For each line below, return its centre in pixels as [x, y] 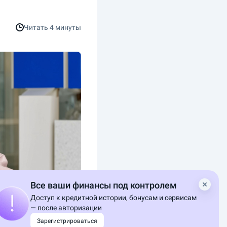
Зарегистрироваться [67, 221]
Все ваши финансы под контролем [104, 185]
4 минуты [65, 27]
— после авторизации [66, 208]
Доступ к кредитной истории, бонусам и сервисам [113, 198]
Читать [37, 27]
